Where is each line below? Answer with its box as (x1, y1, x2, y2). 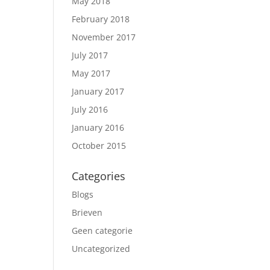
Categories (72, 169, 126, 183)
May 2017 (72, 67, 111, 79)
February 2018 (72, 13, 130, 25)
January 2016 (72, 122, 125, 133)
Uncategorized (72, 243, 131, 254)
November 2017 (72, 31, 136, 43)
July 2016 (72, 104, 108, 115)
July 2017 (72, 49, 108, 61)
